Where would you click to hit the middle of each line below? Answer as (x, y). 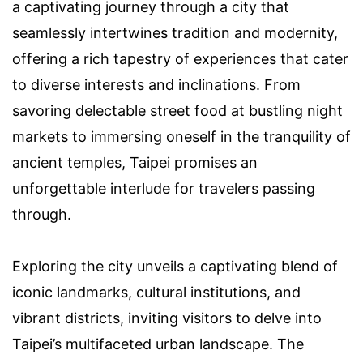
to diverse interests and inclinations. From (156, 85)
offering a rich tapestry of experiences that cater (180, 59)
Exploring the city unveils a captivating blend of (175, 267)
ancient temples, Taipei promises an (135, 163)
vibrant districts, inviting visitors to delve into (167, 318)
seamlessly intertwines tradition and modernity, (175, 33)
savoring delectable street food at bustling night (177, 111)
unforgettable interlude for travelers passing (164, 189)
